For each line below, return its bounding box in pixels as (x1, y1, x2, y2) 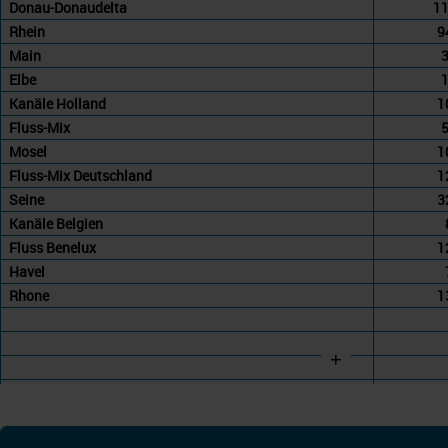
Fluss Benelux (9, 238, 96, 258)
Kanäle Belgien (9, 214, 103, 234)
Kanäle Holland (9, 94, 106, 114)
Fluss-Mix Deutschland (9, 166, 152, 186)
